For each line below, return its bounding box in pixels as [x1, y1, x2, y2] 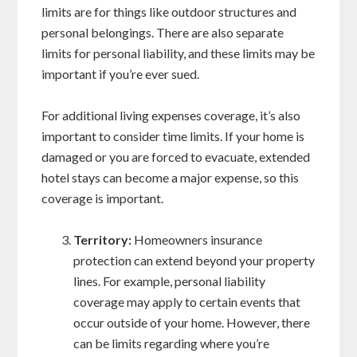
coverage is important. [41, 190, 164, 206]
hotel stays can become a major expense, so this [41, 170, 300, 186]
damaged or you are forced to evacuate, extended [41, 149, 311, 165]
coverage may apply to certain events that [73, 294, 301, 310]
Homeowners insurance [131, 232, 263, 248]
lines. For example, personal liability [73, 273, 266, 289]
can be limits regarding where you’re [73, 335, 270, 351]
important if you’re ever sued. [41, 66, 200, 82]
